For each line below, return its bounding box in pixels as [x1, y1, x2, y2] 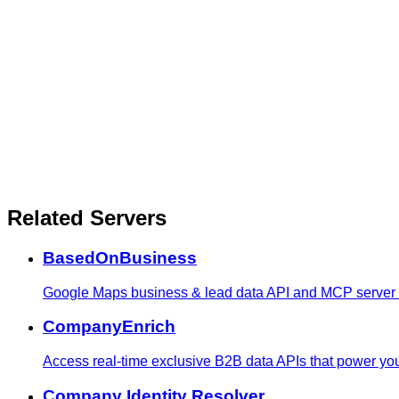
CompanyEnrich [43, 317, 175, 337]
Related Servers [7, 205, 167, 230]
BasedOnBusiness [43, 248, 197, 267]
